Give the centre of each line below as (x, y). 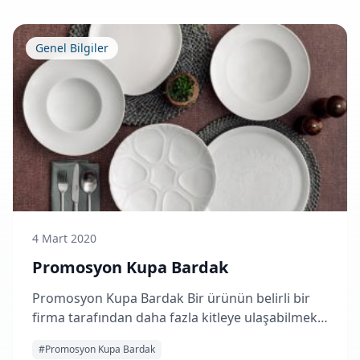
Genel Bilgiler (72, 48)
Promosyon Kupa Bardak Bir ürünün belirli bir (171, 299)
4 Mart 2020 (64, 239)
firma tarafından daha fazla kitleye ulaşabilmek (175, 318)
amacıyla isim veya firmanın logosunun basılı (168, 337)
